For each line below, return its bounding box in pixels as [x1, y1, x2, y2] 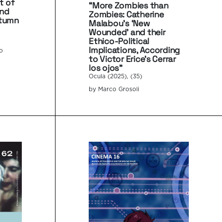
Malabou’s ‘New [89, 18, 150, 29]
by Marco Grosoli [89, 87, 140, 93]
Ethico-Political [89, 36, 149, 47]
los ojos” [89, 62, 122, 74]
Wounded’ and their [89, 27, 166, 38]
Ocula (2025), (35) [89, 74, 143, 80]
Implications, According [89, 45, 180, 56]
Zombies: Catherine [89, 9, 164, 20]
